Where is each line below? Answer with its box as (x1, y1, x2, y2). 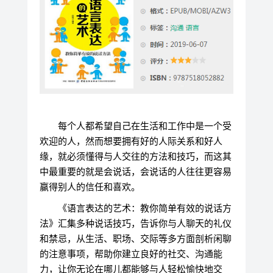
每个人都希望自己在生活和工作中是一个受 (57, 120, 232, 131)
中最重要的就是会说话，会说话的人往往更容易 (39, 166, 232, 177)
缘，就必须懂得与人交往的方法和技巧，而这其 (39, 151, 232, 161)
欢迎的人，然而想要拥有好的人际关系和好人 (39, 135, 222, 146)
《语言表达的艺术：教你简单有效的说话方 (57, 202, 232, 213)
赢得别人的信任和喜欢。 (39, 181, 140, 192)
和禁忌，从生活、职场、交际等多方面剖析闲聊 (39, 233, 232, 244)
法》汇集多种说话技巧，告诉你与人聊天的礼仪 (39, 218, 232, 229)
